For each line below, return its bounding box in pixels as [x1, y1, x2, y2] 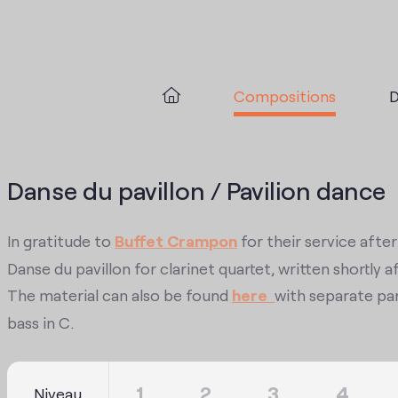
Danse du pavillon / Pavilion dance [7, 172, 386, 206]
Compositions [234, 84, 336, 106]
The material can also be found [7, 283, 232, 305]
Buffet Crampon [115, 229, 237, 251]
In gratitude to [7, 229, 115, 251]
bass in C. [7, 311, 74, 332]
